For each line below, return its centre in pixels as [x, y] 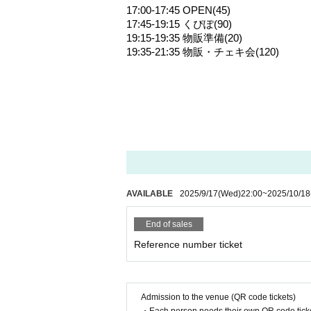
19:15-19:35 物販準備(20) [184, 38]
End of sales [169, 224]
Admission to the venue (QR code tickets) [218, 297]
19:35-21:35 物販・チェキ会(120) [203, 52]
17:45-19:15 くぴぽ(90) [179, 24]
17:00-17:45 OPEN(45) [178, 10]
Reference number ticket [188, 244]
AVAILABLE [150, 194]
